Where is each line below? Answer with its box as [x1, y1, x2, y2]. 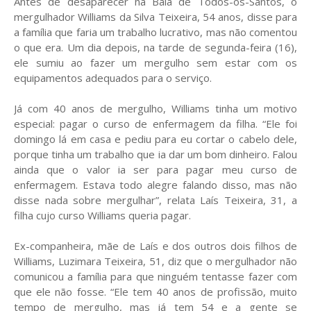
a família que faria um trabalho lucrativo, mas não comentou [14, 24, 297, 39]
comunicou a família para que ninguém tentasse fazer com [14, 269, 297, 283]
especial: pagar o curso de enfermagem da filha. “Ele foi [14, 116, 297, 131]
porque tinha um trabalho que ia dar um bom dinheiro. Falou [14, 146, 297, 161]
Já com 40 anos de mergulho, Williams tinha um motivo [14, 101, 297, 115]
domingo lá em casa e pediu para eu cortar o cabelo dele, [14, 131, 297, 146]
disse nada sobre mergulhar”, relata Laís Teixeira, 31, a [14, 192, 297, 207]
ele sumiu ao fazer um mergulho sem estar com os [14, 55, 297, 69]
